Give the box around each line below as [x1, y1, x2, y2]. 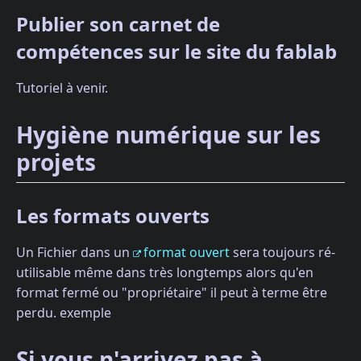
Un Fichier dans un [16, 243, 133, 261]
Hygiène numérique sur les [16, 118, 321, 150]
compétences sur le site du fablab [16, 37, 337, 64]
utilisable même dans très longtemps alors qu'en [16, 263, 313, 281]
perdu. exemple [16, 303, 111, 322]
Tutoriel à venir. [16, 78, 108, 97]
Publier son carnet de [16, 10, 220, 37]
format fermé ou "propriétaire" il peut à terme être [16, 283, 327, 301]
